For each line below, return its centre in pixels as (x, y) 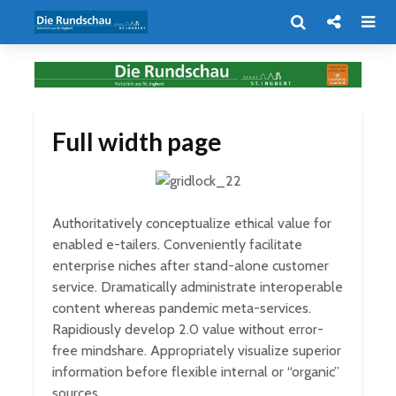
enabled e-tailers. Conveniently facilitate (177, 244)
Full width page (137, 141)
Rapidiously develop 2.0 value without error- (188, 329)
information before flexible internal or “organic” (196, 371)
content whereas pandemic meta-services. (182, 308)
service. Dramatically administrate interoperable (198, 286)
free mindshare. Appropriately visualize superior (197, 350)
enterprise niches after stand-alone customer (190, 265)
